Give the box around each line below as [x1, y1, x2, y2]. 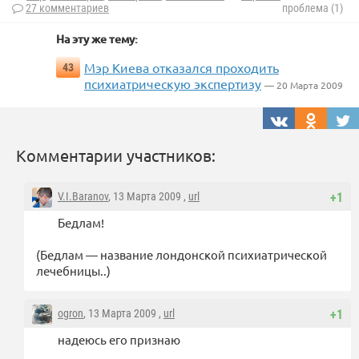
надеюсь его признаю [58, 332, 180, 348]
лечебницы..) [36, 263, 111, 279]
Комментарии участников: [16, 145, 216, 166]
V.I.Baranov [58, 190, 108, 204]
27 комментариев [26, 2, 109, 15]
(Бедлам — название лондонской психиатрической [36, 247, 327, 263]
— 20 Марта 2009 [264, 79, 343, 92]
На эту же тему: [56, 31, 138, 47]
